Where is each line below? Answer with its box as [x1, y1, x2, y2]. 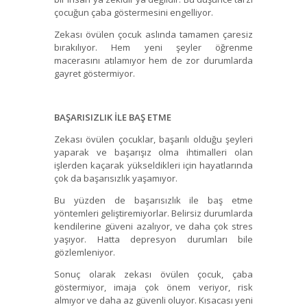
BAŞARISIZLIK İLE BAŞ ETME [54, 111, 171, 124]
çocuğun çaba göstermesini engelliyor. [54, 6, 213, 19]
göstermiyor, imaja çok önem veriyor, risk [54, 281, 253, 294]
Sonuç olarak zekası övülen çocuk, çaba [54, 268, 253, 281]
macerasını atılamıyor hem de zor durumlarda [54, 54, 253, 67]
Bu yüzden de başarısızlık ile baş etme [54, 194, 253, 207]
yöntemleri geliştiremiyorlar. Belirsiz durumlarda [54, 207, 253, 220]
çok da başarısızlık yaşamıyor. [54, 172, 177, 185]
